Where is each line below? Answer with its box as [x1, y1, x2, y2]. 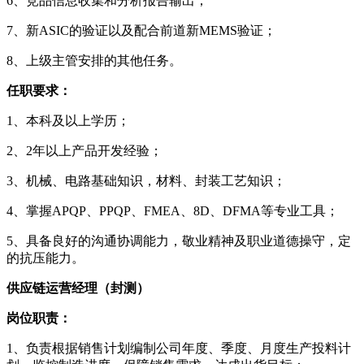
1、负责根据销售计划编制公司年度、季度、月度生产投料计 [6, 340, 351, 355]
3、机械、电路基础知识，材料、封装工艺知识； [6, 173, 286, 188]
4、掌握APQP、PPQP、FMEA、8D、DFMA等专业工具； [6, 203, 339, 218]
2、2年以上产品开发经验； [6, 143, 162, 158]
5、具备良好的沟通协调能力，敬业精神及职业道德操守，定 [6, 233, 351, 248]
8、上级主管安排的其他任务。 [6, 53, 182, 67]
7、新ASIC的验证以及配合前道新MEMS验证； [6, 23, 276, 37]
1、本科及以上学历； [6, 113, 130, 128]
